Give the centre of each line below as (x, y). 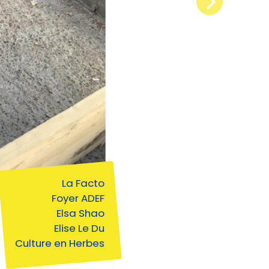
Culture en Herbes (59, 243)
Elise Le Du (79, 228)
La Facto (83, 183)
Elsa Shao (80, 213)
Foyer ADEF (78, 198)
